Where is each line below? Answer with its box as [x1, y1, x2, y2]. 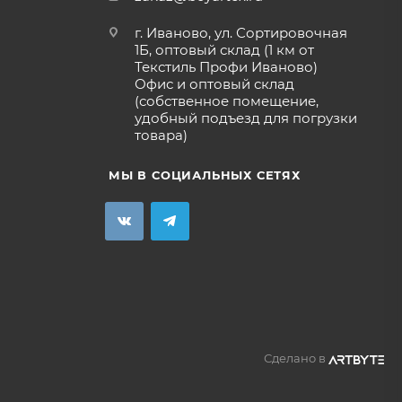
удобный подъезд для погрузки [134, 109, 357, 127]
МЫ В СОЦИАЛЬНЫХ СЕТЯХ [108, 168, 301, 183]
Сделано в [263, 351, 328, 366]
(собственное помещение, [134, 92, 319, 110]
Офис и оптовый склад [134, 75, 294, 93]
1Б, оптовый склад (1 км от [134, 41, 314, 59]
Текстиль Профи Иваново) [134, 58, 318, 76]
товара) [134, 127, 188, 144]
